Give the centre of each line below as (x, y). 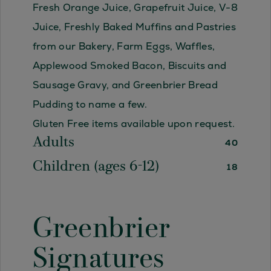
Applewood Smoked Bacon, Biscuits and (129, 66)
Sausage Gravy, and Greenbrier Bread (125, 85)
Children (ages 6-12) (96, 167)
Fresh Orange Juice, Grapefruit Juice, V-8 (135, 8)
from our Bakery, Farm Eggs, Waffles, (124, 47)
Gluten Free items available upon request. (133, 124)
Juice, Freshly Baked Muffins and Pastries (134, 27)
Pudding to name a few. (90, 105)
